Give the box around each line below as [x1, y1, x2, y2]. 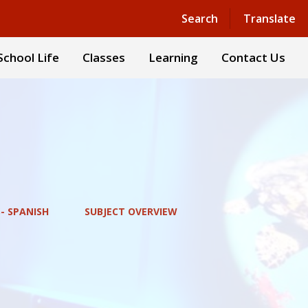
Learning [148, 49, 198, 65]
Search [181, 10, 218, 26]
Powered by [134, 9, 201, 24]
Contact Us [221, 49, 285, 65]
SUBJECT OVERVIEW [84, 205, 177, 218]
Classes [82, 49, 125, 65]
